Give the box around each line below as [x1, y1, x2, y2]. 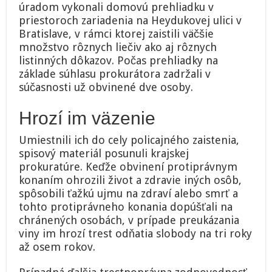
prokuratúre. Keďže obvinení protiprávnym [19, 160, 238, 173]
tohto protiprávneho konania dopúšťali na [19, 200, 233, 213]
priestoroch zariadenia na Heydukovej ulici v [19, 13, 242, 27]
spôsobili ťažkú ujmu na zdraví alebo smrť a [19, 186, 239, 200]
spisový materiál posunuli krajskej [19, 146, 189, 160]
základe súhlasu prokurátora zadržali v [19, 67, 211, 80]
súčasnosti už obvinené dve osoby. [19, 80, 194, 93]
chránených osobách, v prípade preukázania [19, 213, 240, 226]
